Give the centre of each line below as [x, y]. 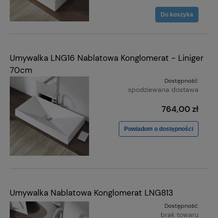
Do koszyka [177, 14]
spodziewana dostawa [163, 90]
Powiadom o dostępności [159, 129]
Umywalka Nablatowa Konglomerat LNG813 [91, 192]
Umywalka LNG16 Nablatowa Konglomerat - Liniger [107, 58]
